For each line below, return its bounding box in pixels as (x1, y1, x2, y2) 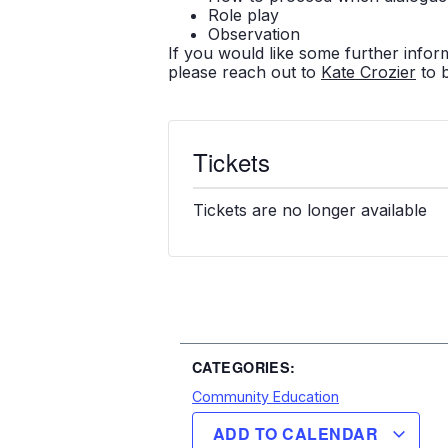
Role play (208, 4, 279, 25)
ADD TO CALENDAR (213, 422, 383, 446)
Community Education (192, 388, 339, 406)
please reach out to (168, 61, 321, 82)
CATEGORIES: (192, 357, 296, 378)
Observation (208, 23, 300, 44)
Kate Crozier (321, 61, 416, 82)
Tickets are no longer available (193, 199, 427, 220)
